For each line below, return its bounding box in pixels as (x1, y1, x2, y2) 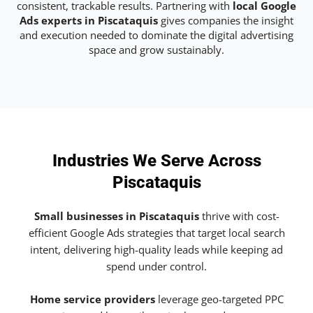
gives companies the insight (158, 13, 293, 27)
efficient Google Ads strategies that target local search (28, 226, 285, 240)
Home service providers (29, 292, 155, 307)
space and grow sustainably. (89, 42, 224, 57)
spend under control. (106, 259, 207, 274)
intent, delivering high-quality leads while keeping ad (30, 242, 283, 257)
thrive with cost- (198, 209, 279, 224)
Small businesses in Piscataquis (34, 209, 199, 224)
